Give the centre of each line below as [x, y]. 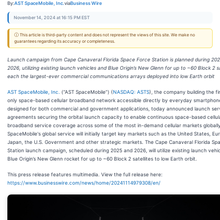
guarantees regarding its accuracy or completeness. [65, 41]
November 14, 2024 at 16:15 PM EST [52, 17]
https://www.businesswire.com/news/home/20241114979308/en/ [84, 183]
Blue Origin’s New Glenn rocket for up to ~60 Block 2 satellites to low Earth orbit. [102, 159]
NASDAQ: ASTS [131, 92]
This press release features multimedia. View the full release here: [85, 174]
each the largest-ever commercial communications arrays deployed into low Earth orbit [111, 76]
